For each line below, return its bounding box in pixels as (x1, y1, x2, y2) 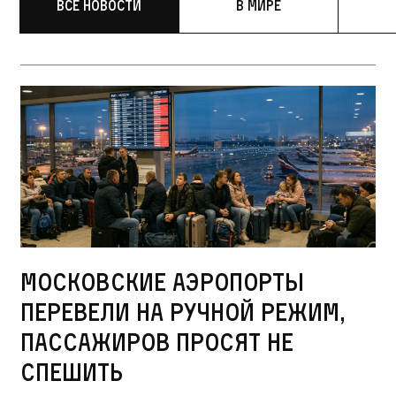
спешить (19, 357, 123, 388)
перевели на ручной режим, (19, 297, 346, 328)
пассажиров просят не (19, 327, 293, 358)
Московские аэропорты (19, 267, 304, 298)
